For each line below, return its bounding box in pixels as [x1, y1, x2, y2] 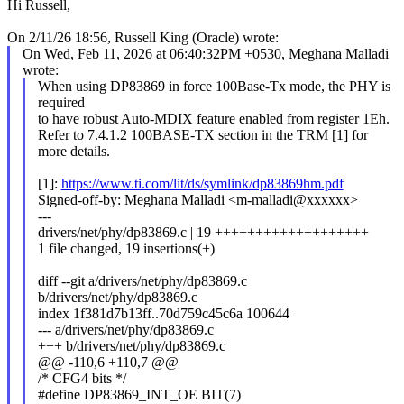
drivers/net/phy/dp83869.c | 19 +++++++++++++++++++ [37, 224, 369, 240]
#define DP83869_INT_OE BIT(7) [37, 386, 241, 402]
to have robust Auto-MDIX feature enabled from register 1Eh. [37, 110, 390, 126]
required [37, 94, 85, 110]
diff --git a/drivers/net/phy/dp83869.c [37, 272, 247, 289]
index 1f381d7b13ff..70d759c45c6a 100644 [37, 305, 289, 321]
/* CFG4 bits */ [37, 370, 126, 386]
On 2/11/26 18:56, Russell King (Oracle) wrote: [7, 29, 279, 45]
